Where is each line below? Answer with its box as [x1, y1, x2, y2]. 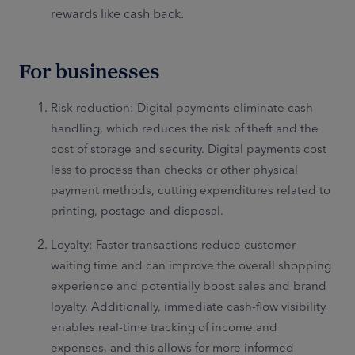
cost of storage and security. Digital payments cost [51, 140, 326, 156]
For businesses [19, 54, 160, 86]
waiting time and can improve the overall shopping [51, 257, 331, 273]
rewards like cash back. [51, 5, 184, 21]
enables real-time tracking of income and [51, 319, 277, 334]
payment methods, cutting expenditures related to [51, 181, 330, 197]
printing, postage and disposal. [51, 202, 223, 218]
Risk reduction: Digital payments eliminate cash [51, 99, 313, 115]
